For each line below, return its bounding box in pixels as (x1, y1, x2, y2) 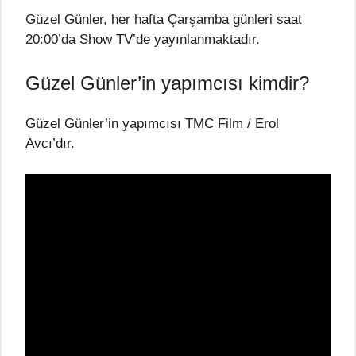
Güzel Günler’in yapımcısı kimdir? (25, 72, 309, 95)
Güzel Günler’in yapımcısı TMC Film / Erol (25, 116, 279, 132)
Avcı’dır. (25, 136, 75, 152)
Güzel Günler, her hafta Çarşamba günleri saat (25, 11, 302, 27)
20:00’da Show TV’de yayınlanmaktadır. (25, 31, 260, 47)
